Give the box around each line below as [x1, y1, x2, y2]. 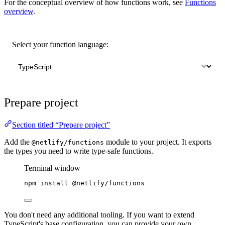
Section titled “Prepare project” [12, 121, 110, 130]
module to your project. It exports [104, 138, 211, 147]
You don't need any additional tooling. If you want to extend [4, 210, 194, 219]
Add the [4, 138, 32, 147]
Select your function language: [12, 40, 108, 49]
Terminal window [24, 164, 80, 173]
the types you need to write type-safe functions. [4, 147, 153, 156]
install [40, 179, 68, 187]
